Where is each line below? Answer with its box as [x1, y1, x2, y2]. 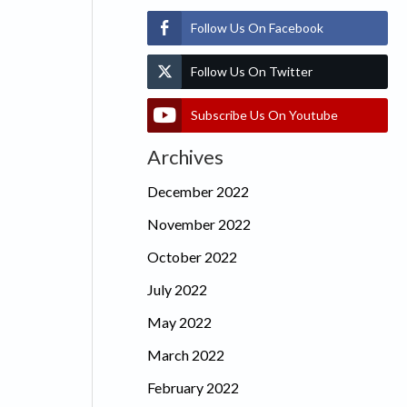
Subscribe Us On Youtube [191, 106, 338, 123]
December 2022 [147, 182, 249, 200]
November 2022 [147, 214, 251, 233]
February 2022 [147, 378, 239, 396]
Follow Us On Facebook [191, 19, 323, 35]
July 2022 [147, 280, 207, 298]
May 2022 [147, 313, 212, 331]
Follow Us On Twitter [191, 63, 313, 79]
